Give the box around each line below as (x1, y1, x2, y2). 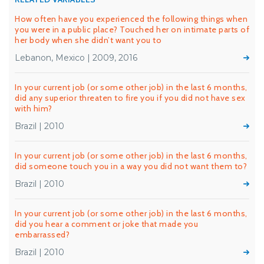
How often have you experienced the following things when (15, 14, 247, 24)
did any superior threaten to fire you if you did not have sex (15, 93, 246, 103)
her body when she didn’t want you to (15, 35, 161, 45)
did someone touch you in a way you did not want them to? (15, 161, 247, 171)
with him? (15, 103, 52, 114)
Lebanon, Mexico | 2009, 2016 (15, 52, 137, 63)
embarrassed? (15, 229, 70, 240)
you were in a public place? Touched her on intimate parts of (15, 24, 249, 35)
